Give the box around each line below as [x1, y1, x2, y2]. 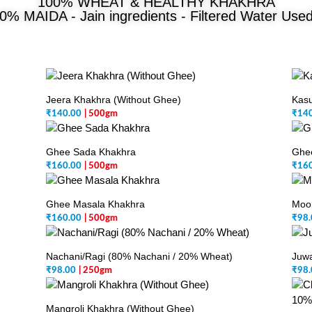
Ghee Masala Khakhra [46, 198, 146, 210]
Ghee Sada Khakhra [46, 146, 136, 157]
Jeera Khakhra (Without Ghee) [46, 94, 182, 105]
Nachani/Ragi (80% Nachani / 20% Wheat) [46, 251, 233, 262]
